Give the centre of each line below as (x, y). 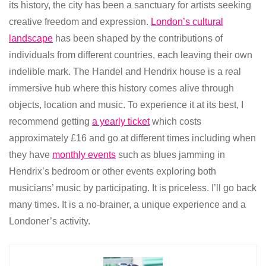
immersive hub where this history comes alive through (121, 88)
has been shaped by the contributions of (138, 39)
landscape (31, 39)
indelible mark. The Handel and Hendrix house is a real (125, 72)
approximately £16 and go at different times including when (132, 138)
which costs (175, 122)
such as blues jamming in (170, 155)
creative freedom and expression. (80, 22)
